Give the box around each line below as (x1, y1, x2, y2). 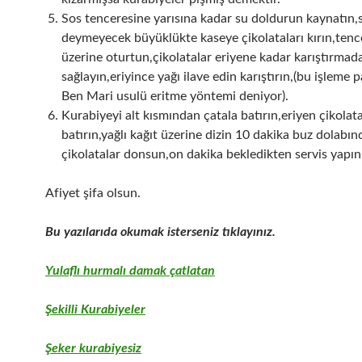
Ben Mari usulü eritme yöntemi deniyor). (61, 89, 288, 103)
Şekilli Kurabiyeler (45, 302, 145, 316)
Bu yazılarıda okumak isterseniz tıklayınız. (45, 225, 276, 238)
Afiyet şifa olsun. (45, 186, 141, 200)
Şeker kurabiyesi (45, 341, 136, 355)
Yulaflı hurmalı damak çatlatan (45, 263, 215, 277)
